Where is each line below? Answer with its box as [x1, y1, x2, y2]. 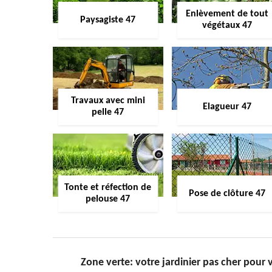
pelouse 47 [86, 194, 131, 204]
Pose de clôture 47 [188, 188, 265, 199]
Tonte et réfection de [64, 183, 152, 192]
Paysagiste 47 [80, 15, 136, 25]
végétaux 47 [202, 21, 252, 30]
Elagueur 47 [202, 101, 251, 112]
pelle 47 [92, 107, 124, 117]
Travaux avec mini [70, 96, 145, 106]
